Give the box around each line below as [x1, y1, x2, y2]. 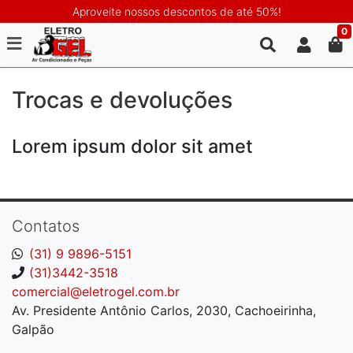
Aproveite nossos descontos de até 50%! [72, 5, 281, 18]
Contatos [12, 217, 80, 236]
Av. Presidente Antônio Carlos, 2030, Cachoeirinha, [12, 303, 316, 318]
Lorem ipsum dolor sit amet [12, 135, 253, 158]
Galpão [12, 321, 54, 337]
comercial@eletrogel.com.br [12, 284, 180, 299]
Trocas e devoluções [12, 86, 232, 113]
